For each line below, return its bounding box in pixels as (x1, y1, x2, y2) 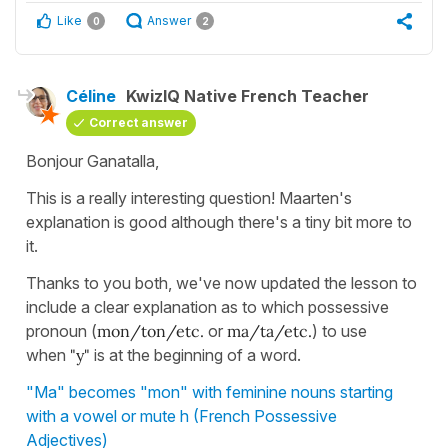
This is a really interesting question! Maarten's (26, 188, 352, 209)
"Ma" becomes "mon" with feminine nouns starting (26, 382, 393, 403)
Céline (66, 86, 116, 107)
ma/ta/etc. (227, 321, 312, 342)
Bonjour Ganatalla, (26, 151, 159, 172)
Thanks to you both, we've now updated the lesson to (26, 273, 417, 294)
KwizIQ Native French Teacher (126, 86, 369, 107)
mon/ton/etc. (97, 321, 208, 342)
